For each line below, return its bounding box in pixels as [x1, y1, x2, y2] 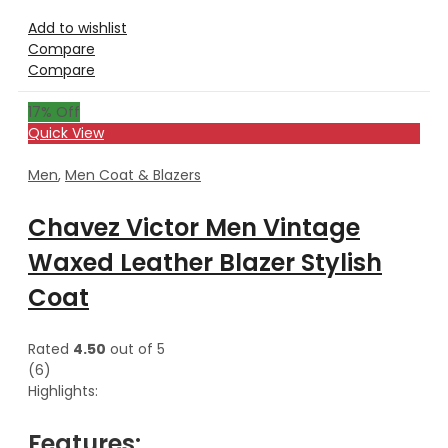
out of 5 [106, 338, 165, 359]
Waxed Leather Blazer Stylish [28, 245, 382, 279]
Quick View [28, 122, 104, 143]
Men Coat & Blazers [65, 164, 201, 185]
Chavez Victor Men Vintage [28, 210, 360, 244]
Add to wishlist [28, 17, 127, 38]
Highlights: [28, 380, 98, 401]
